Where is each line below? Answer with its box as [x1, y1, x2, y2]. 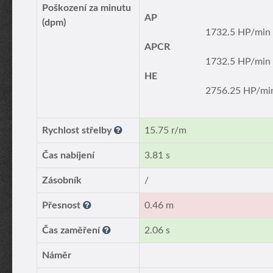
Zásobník [42, 175, 82, 185]
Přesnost [42, 200, 83, 210]
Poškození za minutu [42, 3, 131, 13]
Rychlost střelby [42, 126, 114, 135]
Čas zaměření [42, 225, 102, 235]
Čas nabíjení [42, 151, 94, 160]
